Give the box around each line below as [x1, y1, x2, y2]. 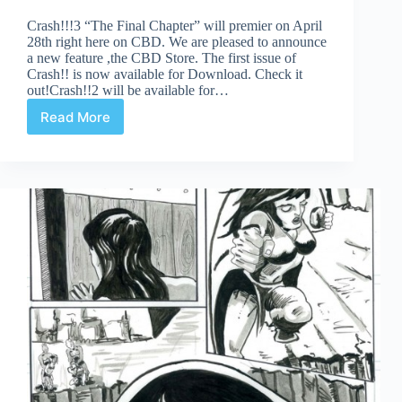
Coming [74, 149, 124, 167]
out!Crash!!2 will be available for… [27, 83, 229, 99]
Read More [40, 108, 110, 126]
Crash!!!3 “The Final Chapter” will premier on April [27, 18, 322, 34]
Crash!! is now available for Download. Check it [27, 66, 302, 83]
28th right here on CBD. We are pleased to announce [27, 34, 327, 50]
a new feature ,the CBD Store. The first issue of [27, 50, 296, 66]
